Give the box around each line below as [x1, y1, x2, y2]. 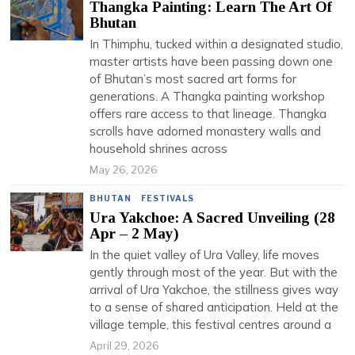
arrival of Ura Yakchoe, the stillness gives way [90, 282, 339, 297]
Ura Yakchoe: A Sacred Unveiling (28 [90, 209, 336, 226]
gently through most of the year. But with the [90, 265, 338, 280]
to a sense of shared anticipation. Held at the [90, 300, 339, 315]
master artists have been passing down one [90, 54, 334, 69]
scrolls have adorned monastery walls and [90, 124, 322, 139]
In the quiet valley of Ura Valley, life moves [90, 247, 320, 262]
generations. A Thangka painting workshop [90, 89, 326, 104]
